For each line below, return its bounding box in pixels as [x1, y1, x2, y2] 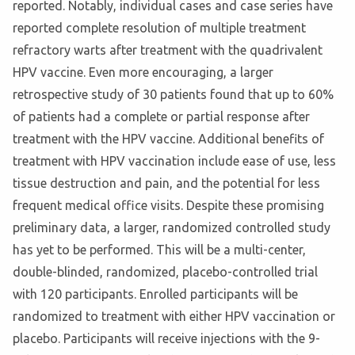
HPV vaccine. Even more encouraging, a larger [13, 65, 273, 80]
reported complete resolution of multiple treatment [13, 21, 306, 36]
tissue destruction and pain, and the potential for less [13, 176, 320, 191]
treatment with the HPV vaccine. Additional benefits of [13, 132, 324, 147]
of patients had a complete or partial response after [13, 109, 310, 124]
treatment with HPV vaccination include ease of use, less [13, 154, 336, 169]
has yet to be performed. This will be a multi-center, [13, 242, 306, 258]
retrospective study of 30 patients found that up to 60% [13, 87, 334, 102]
